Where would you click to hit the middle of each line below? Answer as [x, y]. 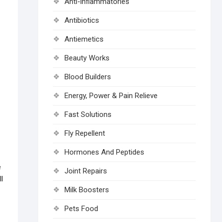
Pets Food [81, 209]
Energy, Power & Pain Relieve [111, 96]
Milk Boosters [87, 190]
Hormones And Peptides [104, 152]
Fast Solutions [88, 114]
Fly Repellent [85, 133]
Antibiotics [82, 20]
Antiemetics [84, 39]
